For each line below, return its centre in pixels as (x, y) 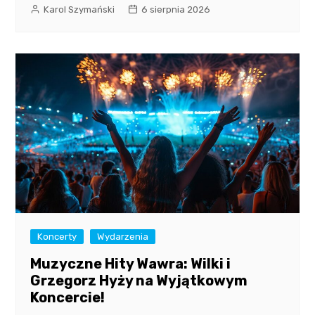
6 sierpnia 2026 (176, 10)
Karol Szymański (79, 10)
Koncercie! (68, 298)
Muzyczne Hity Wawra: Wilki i (131, 264)
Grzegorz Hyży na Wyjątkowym (139, 281)
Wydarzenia (123, 237)
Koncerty (57, 237)
